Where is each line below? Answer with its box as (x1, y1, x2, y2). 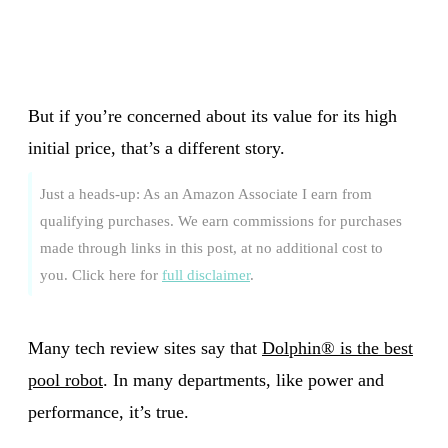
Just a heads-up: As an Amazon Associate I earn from (40, 184, 372, 202)
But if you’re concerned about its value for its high (28, 105, 397, 126)
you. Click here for (40, 265, 162, 283)
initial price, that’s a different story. (28, 137, 285, 158)
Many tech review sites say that (28, 337, 262, 358)
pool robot (28, 369, 103, 390)
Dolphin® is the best (262, 337, 413, 358)
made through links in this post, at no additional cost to (40, 238, 383, 256)
